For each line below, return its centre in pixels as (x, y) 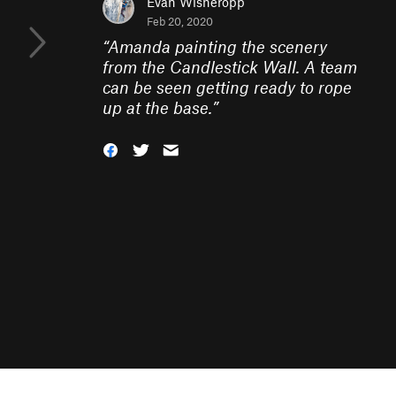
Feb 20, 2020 (180, 21)
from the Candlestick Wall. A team (230, 67)
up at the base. (157, 107)
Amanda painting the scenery (217, 46)
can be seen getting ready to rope (227, 87)
